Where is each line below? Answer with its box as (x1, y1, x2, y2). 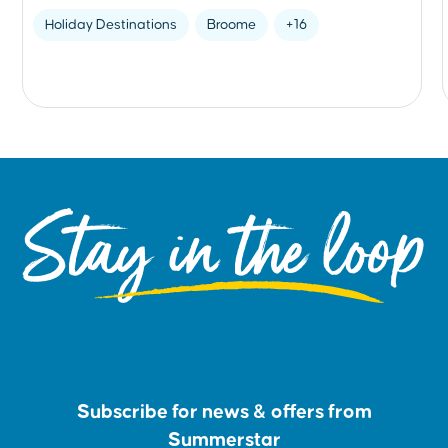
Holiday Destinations (45, 18, 178, 33)
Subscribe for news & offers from (76, 402, 372, 423)
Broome (207, 18, 257, 33)
